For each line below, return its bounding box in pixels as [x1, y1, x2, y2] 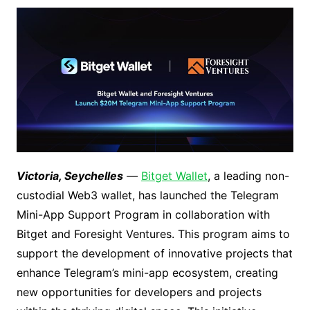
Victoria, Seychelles [16, 169, 123, 183]
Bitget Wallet [140, 169, 208, 183]
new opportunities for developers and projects [16, 285, 262, 300]
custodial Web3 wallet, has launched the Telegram [16, 188, 279, 203]
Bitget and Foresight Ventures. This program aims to [16, 227, 290, 241]
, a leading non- [207, 169, 289, 183]
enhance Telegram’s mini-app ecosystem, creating [16, 266, 278, 280]
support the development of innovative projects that [16, 246, 293, 261]
